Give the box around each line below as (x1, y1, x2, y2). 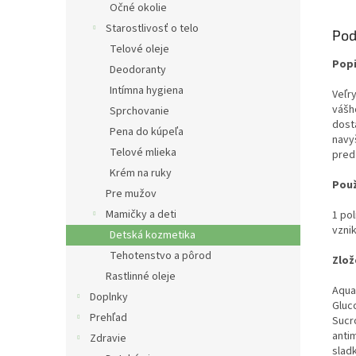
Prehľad (90, 310, 127, 326)
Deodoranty (110, 62, 166, 78)
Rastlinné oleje (106, 269, 176, 284)
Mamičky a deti (106, 207, 176, 222)
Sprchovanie (110, 103, 169, 119)
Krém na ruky (110, 165, 172, 181)
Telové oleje (110, 41, 169, 57)
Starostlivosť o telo (106, 21, 199, 37)
